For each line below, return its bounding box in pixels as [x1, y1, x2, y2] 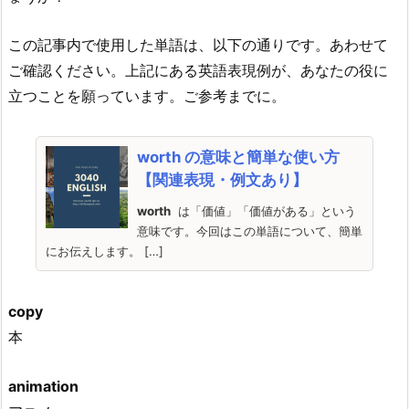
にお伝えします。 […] [46, 244, 163, 259]
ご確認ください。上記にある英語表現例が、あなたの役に [8, 61, 388, 80]
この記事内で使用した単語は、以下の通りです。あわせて [8, 36, 388, 55]
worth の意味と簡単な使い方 [137, 148, 340, 167]
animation [8, 376, 79, 395]
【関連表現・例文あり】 [137, 171, 308, 190]
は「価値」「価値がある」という [171, 204, 356, 219]
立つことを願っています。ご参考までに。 [8, 87, 286, 106]
